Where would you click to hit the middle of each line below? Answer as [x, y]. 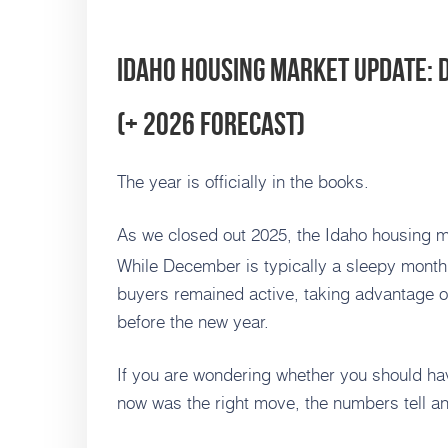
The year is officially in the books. [243, 181]
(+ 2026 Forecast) [211, 124]
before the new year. [193, 321]
